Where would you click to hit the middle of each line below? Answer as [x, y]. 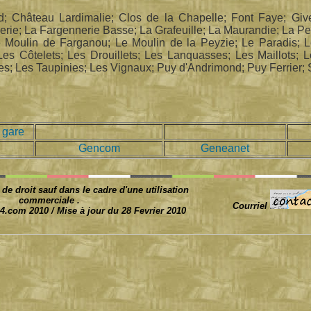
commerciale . [49, 200]
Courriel [251, 205]
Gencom [99, 148]
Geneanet [225, 148]
